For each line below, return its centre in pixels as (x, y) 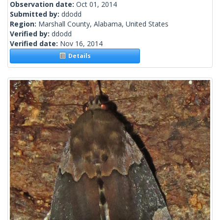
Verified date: (35, 44)
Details (78, 56)
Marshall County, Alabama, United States (103, 24)
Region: (24, 24)
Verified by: (31, 34)
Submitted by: (36, 14)
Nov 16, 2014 (81, 44)
